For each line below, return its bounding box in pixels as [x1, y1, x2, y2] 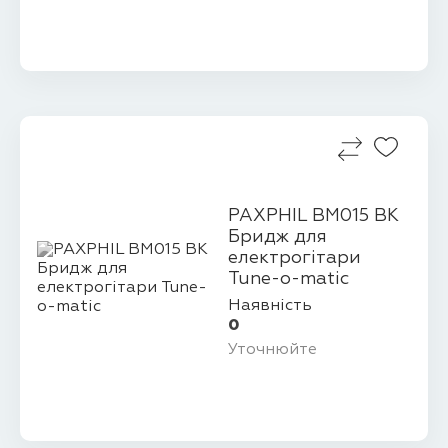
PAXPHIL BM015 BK [227, 207, 399, 226]
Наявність [227, 297, 312, 314]
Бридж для [227, 228, 327, 247]
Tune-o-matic [227, 270, 350, 289]
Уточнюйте [227, 342, 317, 359]
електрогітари [227, 249, 361, 268]
